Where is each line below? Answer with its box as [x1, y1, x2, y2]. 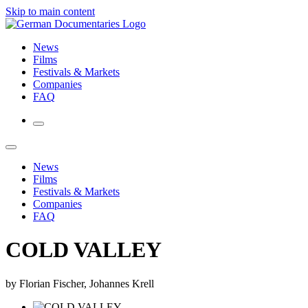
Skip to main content [5, 5, 95, 17]
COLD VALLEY [5, 237, 162, 263]
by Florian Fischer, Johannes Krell [5, 277, 154, 289]
